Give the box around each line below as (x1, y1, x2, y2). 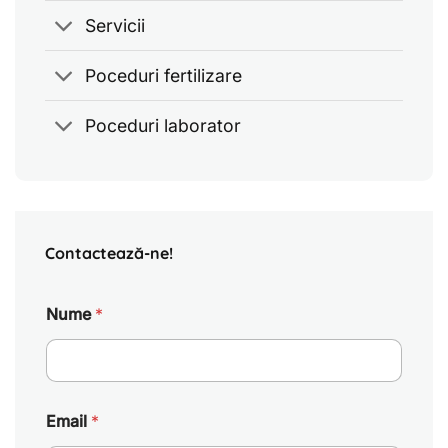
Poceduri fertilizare (85, 64, 243, 86)
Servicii (85, 14, 146, 36)
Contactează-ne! (45, 242, 173, 263)
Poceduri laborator (85, 114, 242, 136)
